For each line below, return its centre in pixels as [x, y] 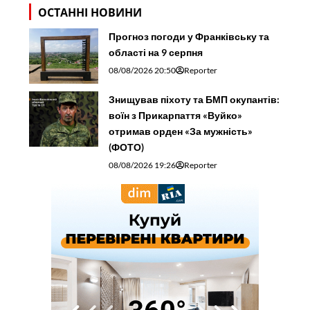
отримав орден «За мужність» [181, 131]
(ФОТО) [127, 147]
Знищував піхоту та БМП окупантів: [194, 99]
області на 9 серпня [156, 52]
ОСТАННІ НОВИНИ [90, 12]
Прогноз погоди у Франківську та [189, 36]
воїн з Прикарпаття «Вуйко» [176, 115]
